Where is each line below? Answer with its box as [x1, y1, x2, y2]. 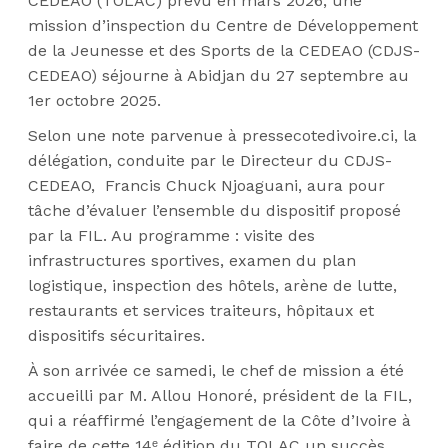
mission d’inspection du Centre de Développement [28, 16, 418, 35]
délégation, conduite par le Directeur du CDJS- [28, 151, 392, 170]
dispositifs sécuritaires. [28, 326, 205, 345]
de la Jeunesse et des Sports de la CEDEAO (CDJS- [28, 41, 420, 60]
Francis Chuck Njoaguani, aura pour [105, 176, 385, 195]
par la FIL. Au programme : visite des [28, 226, 315, 245]
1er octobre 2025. [28, 91, 161, 110]
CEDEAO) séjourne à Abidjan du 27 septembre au [28, 66, 409, 85]
